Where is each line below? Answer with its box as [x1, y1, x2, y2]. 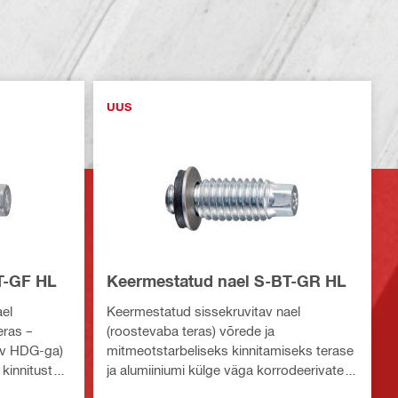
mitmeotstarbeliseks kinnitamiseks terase [106, 342, 354, 359]
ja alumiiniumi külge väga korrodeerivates [106, 362, 351, 378]
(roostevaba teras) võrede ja [106, 322, 275, 339]
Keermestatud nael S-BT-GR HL [106, 271, 346, 291]
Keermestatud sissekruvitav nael [106, 303, 300, 320]
